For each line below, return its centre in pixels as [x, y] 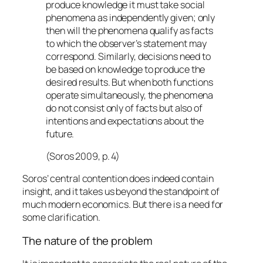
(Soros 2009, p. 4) [83, 156]
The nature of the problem [87, 240]
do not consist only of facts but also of [124, 108]
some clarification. [62, 218]
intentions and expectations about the [125, 121]
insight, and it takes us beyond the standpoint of [121, 192]
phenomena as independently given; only [131, 17]
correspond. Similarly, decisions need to [128, 56]
